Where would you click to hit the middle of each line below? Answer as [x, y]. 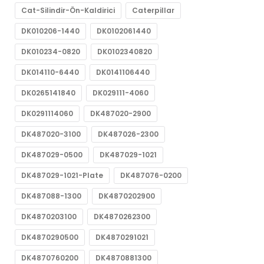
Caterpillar [153, 10]
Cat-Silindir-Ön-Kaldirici [68, 10]
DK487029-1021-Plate [62, 175]
